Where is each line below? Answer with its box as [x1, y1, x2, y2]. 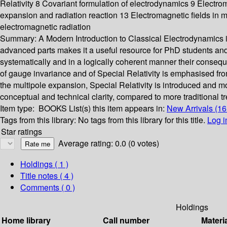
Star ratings [1, 126, 42, 138]
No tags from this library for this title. [78, 114, 205, 126]
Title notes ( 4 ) [20, 170, 73, 182]
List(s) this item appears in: [69, 102, 167, 115]
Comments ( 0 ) [20, 181, 75, 194]
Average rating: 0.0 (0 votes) [58, 137, 159, 149]
